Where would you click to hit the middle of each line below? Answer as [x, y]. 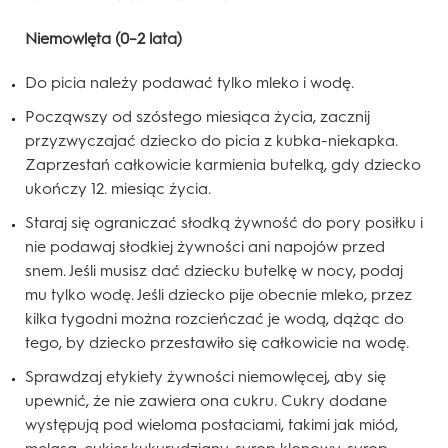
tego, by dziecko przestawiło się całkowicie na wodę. [217, 343]
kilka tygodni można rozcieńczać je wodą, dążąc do [214, 319]
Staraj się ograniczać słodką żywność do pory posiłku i [224, 223]
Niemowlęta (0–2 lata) [103, 39]
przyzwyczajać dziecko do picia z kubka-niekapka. [211, 141]
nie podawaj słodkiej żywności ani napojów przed [205, 247]
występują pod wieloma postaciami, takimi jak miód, [211, 425]
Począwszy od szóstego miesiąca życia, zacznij [197, 117]
